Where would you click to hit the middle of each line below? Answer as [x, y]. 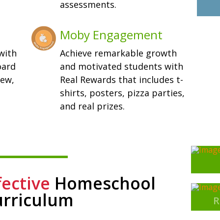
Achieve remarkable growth [118, 53]
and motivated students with [121, 67]
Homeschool [103, 183]
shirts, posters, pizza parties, [122, 93]
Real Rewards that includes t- [121, 80]
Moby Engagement [111, 34]
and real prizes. [92, 106]
